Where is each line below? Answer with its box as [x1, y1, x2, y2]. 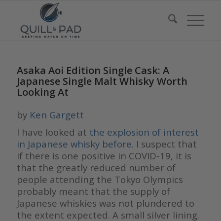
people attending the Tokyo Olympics [16, 173, 183, 186]
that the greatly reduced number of [16, 161, 176, 174]
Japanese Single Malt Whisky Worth [16, 74, 187, 88]
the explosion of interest [89, 126, 199, 139]
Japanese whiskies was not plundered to [16, 197, 194, 210]
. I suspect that [131, 138, 197, 150]
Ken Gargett [29, 109, 84, 121]
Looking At [16, 85, 69, 99]
